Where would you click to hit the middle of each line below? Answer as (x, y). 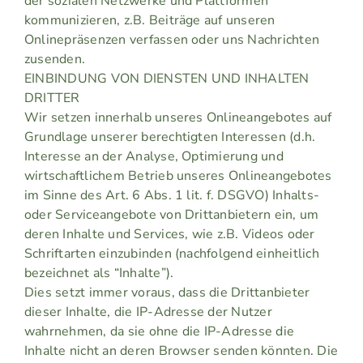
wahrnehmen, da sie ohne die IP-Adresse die (159, 332)
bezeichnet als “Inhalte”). (99, 273)
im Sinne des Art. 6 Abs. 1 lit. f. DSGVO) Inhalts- (171, 196)
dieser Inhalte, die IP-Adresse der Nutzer (148, 312)
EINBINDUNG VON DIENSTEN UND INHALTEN (167, 79)
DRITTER (52, 98)
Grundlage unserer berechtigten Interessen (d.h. (170, 137)
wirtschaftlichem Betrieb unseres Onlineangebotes (178, 176)
